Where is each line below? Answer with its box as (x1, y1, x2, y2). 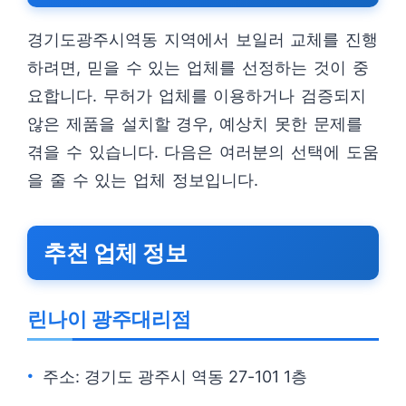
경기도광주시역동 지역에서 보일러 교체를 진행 (27, 30, 379, 49)
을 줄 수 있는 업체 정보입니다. (27, 170, 259, 189)
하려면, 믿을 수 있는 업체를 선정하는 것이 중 (27, 58, 369, 77)
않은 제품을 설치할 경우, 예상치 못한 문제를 (27, 114, 362, 133)
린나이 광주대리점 (27, 307, 191, 331)
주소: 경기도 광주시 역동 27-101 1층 (43, 367, 307, 386)
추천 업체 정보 (43, 239, 187, 266)
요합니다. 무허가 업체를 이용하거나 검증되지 (27, 86, 367, 105)
